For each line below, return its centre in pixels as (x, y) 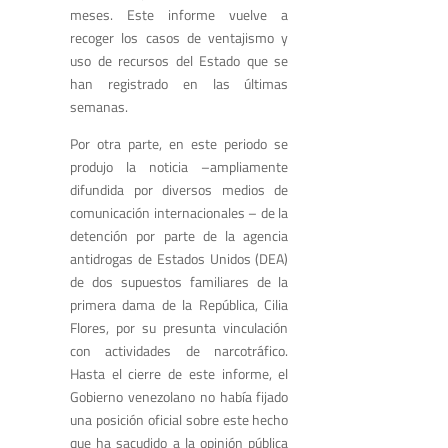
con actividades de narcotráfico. (179, 351)
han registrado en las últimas (179, 84)
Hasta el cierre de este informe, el (179, 374)
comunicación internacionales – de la (179, 213)
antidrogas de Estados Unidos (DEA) (179, 259)
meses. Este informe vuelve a (179, 15)
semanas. (99, 107)
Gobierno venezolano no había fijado (179, 397)
